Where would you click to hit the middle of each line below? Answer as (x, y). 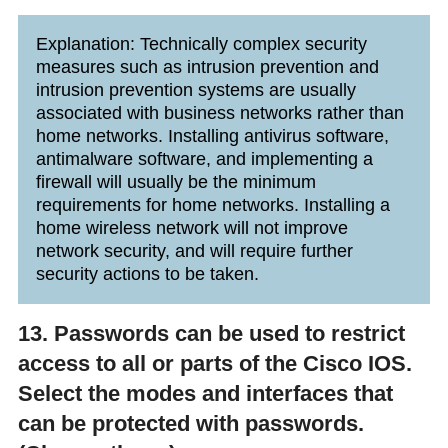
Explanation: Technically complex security (201, 43)
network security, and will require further (194, 250)
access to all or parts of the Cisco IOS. (214, 363)
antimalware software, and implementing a (204, 158)
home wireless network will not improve (191, 227)
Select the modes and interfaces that (205, 393)
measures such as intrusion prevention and (207, 66)
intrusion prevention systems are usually (195, 89)
